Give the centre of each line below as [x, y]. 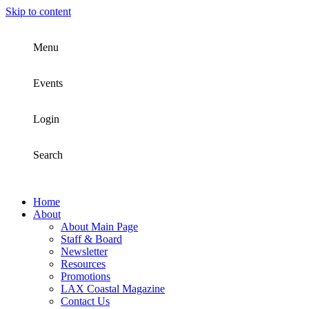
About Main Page [99, 227]
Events [48, 83]
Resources [83, 264]
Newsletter [84, 251]
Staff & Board [91, 239]
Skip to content [38, 11]
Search [48, 155]
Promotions [86, 276]
